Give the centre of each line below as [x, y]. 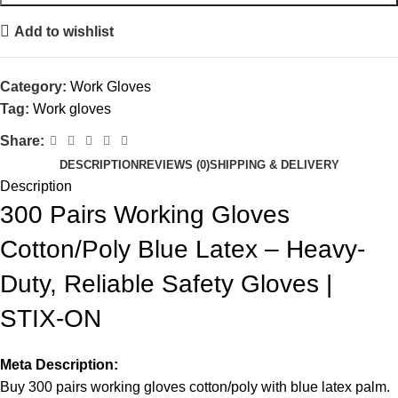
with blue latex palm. [324, 387]
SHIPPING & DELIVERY [274, 165]
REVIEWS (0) [174, 165]
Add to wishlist [64, 31]
